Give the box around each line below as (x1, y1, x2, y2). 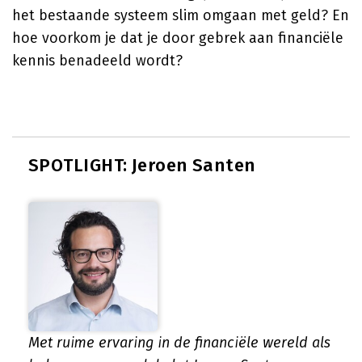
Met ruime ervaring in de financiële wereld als (28, 334, 330, 351)
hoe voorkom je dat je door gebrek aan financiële (12, 29, 343, 47)
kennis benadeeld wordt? (12, 52, 183, 69)
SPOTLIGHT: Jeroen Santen (28, 154, 256, 176)
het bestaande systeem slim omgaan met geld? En (12, 6, 349, 24)
